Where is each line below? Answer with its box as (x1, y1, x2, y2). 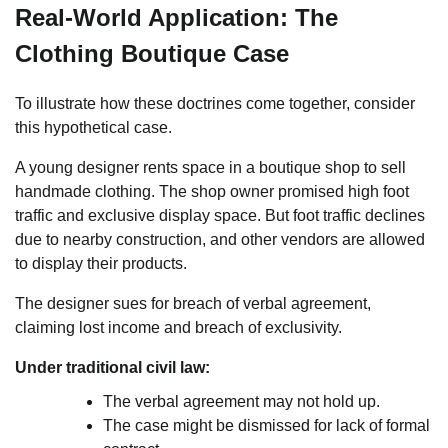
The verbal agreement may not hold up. (103, 392, 380, 410)
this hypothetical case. (15, 118, 172, 136)
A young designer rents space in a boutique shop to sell (15, 158, 406, 176)
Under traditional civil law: (15, 358, 210, 376)
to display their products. (15, 254, 187, 272)
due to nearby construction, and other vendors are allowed (15, 230, 425, 248)
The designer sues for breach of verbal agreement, (15, 294, 371, 312)
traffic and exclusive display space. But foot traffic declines (15, 206, 425, 224)
